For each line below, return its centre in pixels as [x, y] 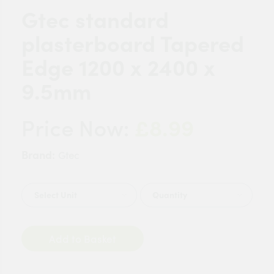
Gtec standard [95, 20]
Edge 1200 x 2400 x [118, 68]
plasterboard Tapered [133, 44]
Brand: [38, 155]
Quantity [170, 195]
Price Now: [78, 131]
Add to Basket [100, 239]
